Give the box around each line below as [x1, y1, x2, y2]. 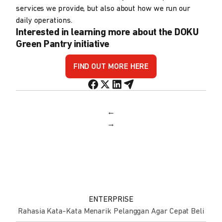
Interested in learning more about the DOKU [16, 27, 198, 38]
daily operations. [16, 16, 72, 25]
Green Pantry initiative [16, 39, 110, 50]
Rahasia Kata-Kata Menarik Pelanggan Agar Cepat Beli [18, 207, 204, 216]
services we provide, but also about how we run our [16, 4, 191, 13]
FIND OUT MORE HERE [73, 63, 149, 71]
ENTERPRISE [89, 195, 133, 204]
